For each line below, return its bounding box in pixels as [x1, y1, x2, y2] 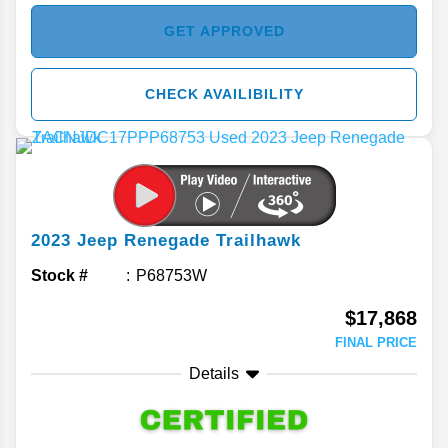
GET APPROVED [163, 23, 285, 40]
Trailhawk [216, 231, 301, 251]
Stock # [31, 267, 88, 285]
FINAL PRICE [335, 335, 417, 351]
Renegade [124, 231, 210, 251]
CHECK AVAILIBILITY [144, 86, 304, 103]
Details [189, 365, 239, 383]
